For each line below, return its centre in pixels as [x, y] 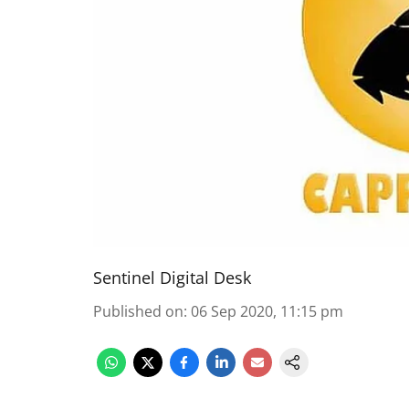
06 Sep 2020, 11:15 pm [267, 311]
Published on [138, 311]
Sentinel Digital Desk [172, 278]
